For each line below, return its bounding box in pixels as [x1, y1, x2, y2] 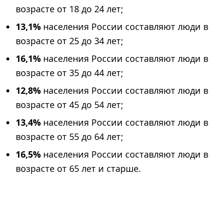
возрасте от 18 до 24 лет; [16, 3, 123, 15]
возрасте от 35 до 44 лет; [16, 67, 123, 79]
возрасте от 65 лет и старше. [16, 163, 141, 175]
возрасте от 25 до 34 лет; [16, 35, 123, 47]
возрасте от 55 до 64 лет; [16, 131, 123, 143]
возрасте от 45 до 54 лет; [16, 99, 123, 111]
